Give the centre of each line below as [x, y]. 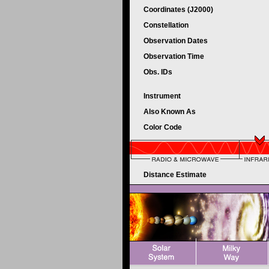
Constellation [167, 25]
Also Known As [171, 112]
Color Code [164, 127]
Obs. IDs [159, 72]
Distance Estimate [176, 175]
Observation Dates [177, 41]
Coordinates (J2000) [179, 10]
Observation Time [174, 56]
